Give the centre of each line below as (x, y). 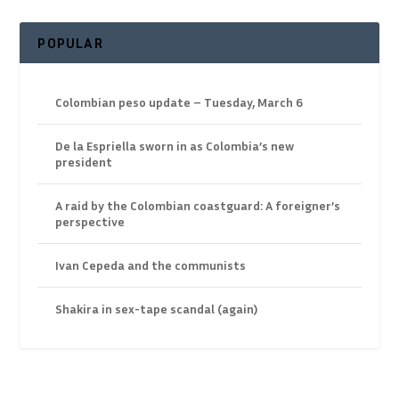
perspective (90, 222)
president (84, 162)
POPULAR (70, 43)
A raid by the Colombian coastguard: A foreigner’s (198, 206)
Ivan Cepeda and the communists (151, 265)
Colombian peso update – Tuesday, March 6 (179, 102)
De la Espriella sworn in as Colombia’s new (175, 146)
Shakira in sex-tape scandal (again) (157, 309)
